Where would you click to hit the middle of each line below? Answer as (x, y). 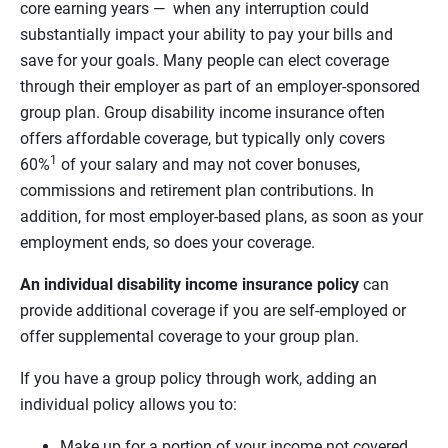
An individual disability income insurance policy (191, 285)
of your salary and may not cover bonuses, (208, 165)
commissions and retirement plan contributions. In (197, 191)
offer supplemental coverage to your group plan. (189, 337)
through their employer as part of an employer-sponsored (220, 87)
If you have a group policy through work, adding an (198, 379)
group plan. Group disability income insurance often (202, 113)
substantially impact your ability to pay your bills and (206, 35)
